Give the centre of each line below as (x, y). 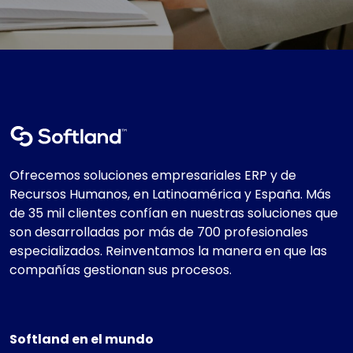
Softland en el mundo (82, 340)
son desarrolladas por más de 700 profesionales (159, 232)
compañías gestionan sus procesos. (121, 270)
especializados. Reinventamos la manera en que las (168, 251)
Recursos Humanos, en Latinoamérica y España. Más (170, 195)
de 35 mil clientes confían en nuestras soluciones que (174, 214)
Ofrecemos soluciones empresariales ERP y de (153, 176)
